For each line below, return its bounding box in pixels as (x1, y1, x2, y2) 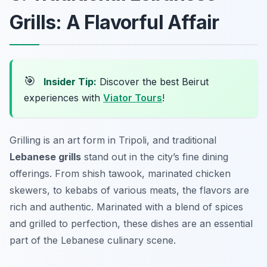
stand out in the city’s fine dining (81, 151, 228, 163)
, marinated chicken (142, 167, 231, 180)
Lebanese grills (10, 151, 81, 163)
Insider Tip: (44, 76, 97, 88)
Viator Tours (103, 92, 162, 104)
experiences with (24, 92, 103, 104)
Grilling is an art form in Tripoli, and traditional (10, 134, 216, 147)
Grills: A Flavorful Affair (10, 11, 219, 35)
